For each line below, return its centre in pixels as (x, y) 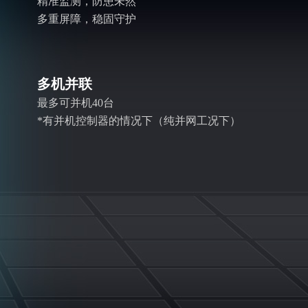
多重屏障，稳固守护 (87, 19)
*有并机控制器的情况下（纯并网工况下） (139, 121)
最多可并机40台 (76, 103)
